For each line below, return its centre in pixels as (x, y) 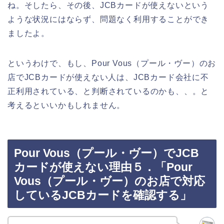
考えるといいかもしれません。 (66, 105)
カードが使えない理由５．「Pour (103, 167)
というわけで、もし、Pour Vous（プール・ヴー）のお (112, 63)
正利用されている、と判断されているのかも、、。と (108, 91)
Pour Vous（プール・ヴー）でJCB (106, 153)
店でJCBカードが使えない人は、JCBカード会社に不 (108, 77)
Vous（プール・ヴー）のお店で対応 (109, 181)
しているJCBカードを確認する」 (103, 195)
